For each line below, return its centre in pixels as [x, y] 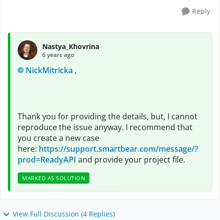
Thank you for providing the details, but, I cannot [108, 116]
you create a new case [58, 138]
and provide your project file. [131, 160]
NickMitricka [49, 70]
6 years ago [58, 55]
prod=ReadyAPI [47, 160]
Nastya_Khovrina [71, 46]
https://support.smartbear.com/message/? [118, 149]
